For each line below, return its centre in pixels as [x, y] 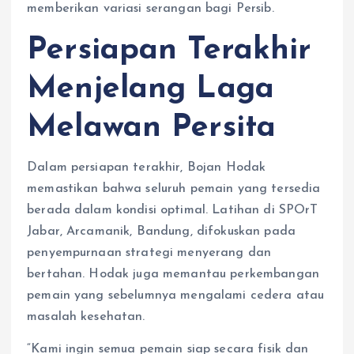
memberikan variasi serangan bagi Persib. [151, 9]
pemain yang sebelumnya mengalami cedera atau [176, 295]
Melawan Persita [152, 128]
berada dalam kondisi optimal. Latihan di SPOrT [173, 210]
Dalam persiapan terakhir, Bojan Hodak [147, 167]
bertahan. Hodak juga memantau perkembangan [173, 274]
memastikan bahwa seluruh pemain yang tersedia [174, 188]
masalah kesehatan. [86, 316]
